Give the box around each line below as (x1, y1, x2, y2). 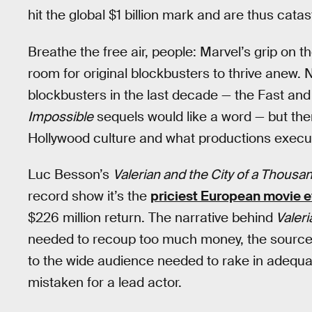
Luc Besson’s (28, 166, 113, 184)
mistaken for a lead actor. (28, 274, 182, 292)
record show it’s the (28, 187, 150, 205)
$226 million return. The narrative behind (28, 209, 273, 227)
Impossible (28, 107, 93, 125)
